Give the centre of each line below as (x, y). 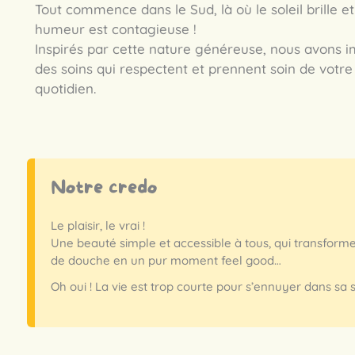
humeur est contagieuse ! (116, 29)
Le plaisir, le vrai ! (98, 225)
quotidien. (65, 88)
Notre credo (104, 188)
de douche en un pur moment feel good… (166, 260)
